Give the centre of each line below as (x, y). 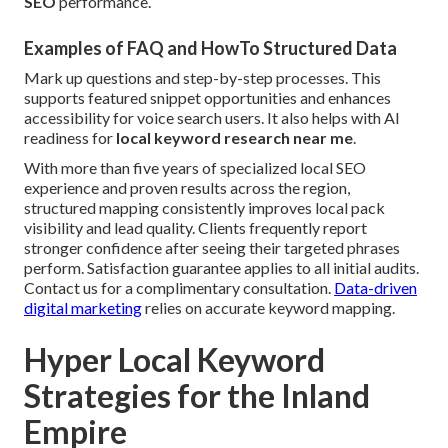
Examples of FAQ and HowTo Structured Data (210, 48)
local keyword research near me (234, 138)
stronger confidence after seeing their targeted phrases (212, 248)
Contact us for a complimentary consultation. (179, 288)
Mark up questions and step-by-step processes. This (202, 78)
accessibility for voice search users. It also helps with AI (212, 118)
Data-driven (375, 288)
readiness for (70, 138)
